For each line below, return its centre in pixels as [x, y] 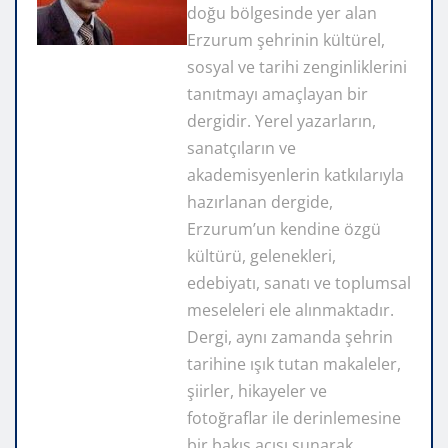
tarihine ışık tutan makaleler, [294, 363]
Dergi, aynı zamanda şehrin [290, 336]
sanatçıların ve [241, 147]
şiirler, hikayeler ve [257, 390]
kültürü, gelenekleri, [261, 255]
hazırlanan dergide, [260, 201]
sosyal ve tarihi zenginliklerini [297, 66]
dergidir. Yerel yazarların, [281, 120]
